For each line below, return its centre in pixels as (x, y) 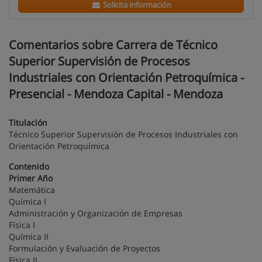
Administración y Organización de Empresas (96, 213)
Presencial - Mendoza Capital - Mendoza (116, 94)
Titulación (28, 123)
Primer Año (31, 178)
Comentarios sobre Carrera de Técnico (113, 45)
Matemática (32, 190)
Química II (29, 237)
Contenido (29, 166)
